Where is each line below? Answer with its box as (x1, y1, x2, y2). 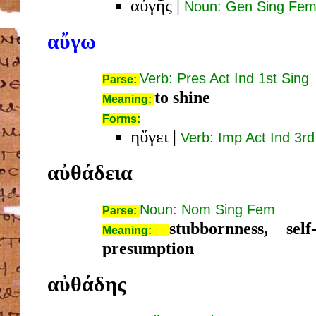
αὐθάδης (47, 272, 126, 296)
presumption (102, 238, 194, 257)
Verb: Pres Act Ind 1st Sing (140, 70, 309, 86)
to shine (154, 87, 210, 107)
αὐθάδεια (47, 160, 133, 184)
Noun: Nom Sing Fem (140, 201, 275, 217)
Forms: (102, 112, 140, 125)
